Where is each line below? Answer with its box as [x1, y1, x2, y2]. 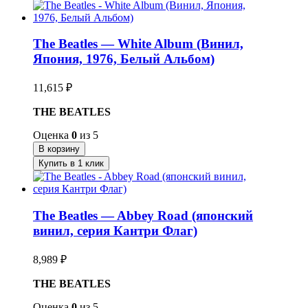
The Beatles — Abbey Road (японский [33, 208, 253, 223]
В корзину [38, 144, 80, 155]
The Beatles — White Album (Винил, [33, 36, 243, 52]
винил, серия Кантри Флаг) [33, 223, 197, 238]
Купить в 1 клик [38, 158, 104, 169]
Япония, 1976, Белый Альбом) [33, 52, 214, 67]
